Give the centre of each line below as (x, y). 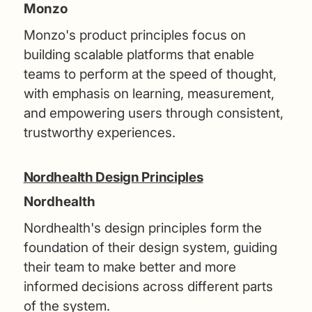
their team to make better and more (130, 267)
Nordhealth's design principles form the (142, 228)
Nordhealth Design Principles (113, 177)
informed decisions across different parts (148, 286)
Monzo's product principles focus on (134, 35)
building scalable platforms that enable (139, 54)
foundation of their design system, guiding (150, 247)
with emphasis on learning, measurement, (149, 93)
